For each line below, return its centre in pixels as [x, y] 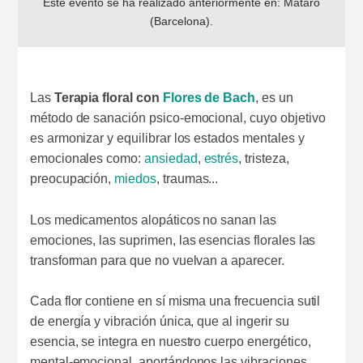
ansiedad [171, 159]
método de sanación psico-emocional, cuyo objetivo [177, 118]
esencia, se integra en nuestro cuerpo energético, [170, 342]
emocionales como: [87, 159]
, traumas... [187, 179]
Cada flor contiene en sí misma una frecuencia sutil [175, 301]
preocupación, [72, 179]
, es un [274, 98]
